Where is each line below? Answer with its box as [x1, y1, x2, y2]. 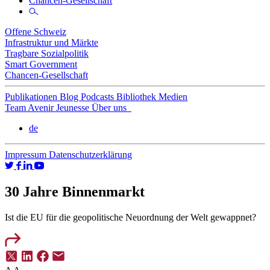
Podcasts [81, 92, 116, 102]
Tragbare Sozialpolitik [5, 48, 89, 58]
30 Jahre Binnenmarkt [5, 184, 145, 200]
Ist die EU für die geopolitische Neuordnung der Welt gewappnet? [5, 212, 256, 223]
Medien [159, 92, 187, 102]
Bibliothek [116, 92, 159, 102]
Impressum [5, 149, 49, 160]
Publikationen [5, 92, 60, 102]
